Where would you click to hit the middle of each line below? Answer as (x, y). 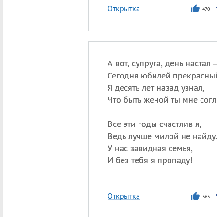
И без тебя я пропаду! (150, 160)
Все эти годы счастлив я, (154, 124)
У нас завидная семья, (150, 148)
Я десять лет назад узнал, (156, 87)
